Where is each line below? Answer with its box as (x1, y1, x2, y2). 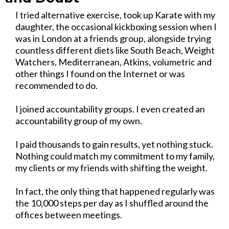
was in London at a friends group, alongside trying (15, 33, 211, 44)
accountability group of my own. (15, 115, 142, 126)
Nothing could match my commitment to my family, (15, 150, 215, 162)
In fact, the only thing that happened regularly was (15, 186, 215, 197)
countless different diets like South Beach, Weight (15, 44, 215, 56)
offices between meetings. (15, 209, 122, 220)
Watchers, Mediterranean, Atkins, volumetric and (15, 56, 212, 67)
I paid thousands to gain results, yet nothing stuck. (15, 139, 213, 150)
